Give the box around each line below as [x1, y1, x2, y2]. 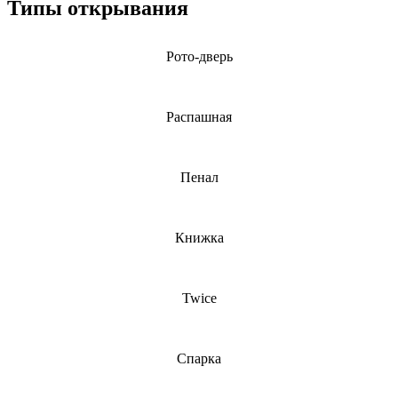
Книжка [174, 229, 224, 245]
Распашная [166, 108, 232, 124]
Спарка [177, 350, 221, 366]
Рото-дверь [165, 48, 233, 64]
